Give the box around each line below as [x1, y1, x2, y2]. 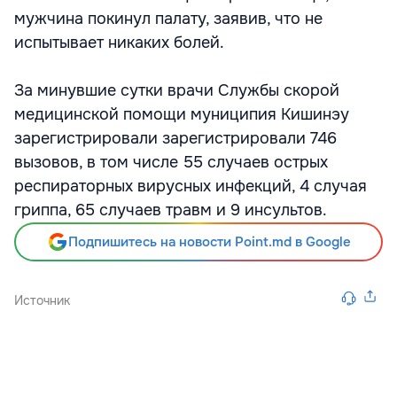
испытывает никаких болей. [14, 33, 224, 52]
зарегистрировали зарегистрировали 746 [14, 128, 337, 148]
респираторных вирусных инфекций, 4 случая [14, 176, 367, 196]
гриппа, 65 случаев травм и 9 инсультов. [14, 200, 327, 220]
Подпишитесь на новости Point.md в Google [67, 233, 351, 251]
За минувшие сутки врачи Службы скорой [14, 81, 339, 100]
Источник [14, 292, 70, 308]
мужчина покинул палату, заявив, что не [14, 9, 323, 28]
